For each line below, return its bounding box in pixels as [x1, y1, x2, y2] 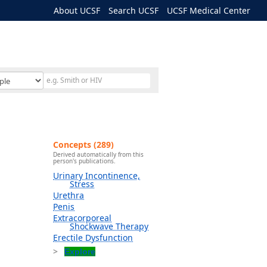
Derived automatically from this [53, 150, 144, 159]
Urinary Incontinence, [53, 170, 140, 182]
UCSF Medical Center [167, 5, 250, 16]
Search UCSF [108, 5, 159, 16]
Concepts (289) [53, 139, 114, 150]
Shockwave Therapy [70, 221, 148, 232]
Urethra [53, 190, 84, 201]
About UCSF [54, 5, 100, 16]
